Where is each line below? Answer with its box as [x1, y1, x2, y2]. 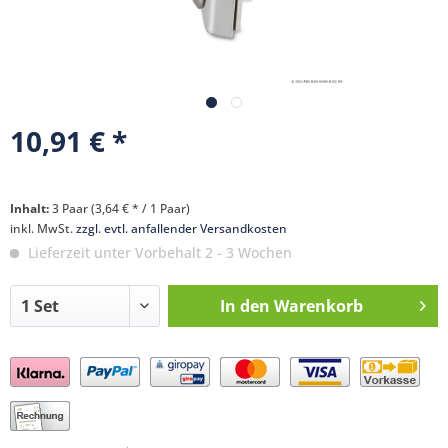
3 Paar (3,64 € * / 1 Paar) [52, 200, 190, 217]
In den [219, 295, 270, 317]
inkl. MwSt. [10, 220, 76, 237]
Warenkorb [273, 295, 363, 317]
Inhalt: [10, 200, 52, 217]
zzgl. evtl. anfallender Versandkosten [76, 220, 287, 237]
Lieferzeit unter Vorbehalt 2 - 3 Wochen [24, 243, 292, 262]
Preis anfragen [30, 367, 146, 389]
